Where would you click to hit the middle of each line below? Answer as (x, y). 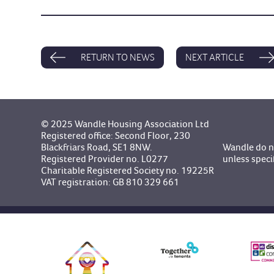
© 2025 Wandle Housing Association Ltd (125, 124)
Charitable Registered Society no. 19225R (128, 171)
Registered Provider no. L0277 (105, 159)
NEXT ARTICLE (215, 57)
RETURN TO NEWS (118, 57)
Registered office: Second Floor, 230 (116, 136)
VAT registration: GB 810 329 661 (110, 182)
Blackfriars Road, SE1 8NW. (97, 147)
